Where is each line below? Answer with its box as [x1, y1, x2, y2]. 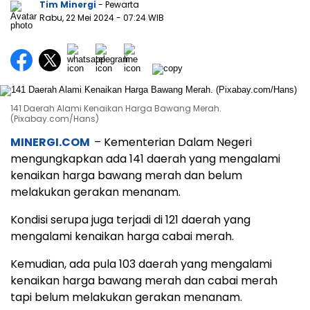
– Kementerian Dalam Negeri [94, 134, 252, 151]
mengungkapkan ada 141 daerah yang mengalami [10, 151, 280, 167]
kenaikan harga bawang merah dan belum [10, 167, 242, 184]
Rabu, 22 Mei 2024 [39, 12, 116, 24]
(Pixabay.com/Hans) [10, 113, 99, 125]
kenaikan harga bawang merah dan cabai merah [10, 273, 277, 289]
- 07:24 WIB [116, 12, 164, 24]
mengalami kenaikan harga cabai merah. [10, 228, 234, 245]
